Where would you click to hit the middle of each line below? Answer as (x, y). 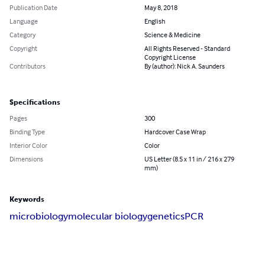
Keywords (27, 200)
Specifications (35, 103)
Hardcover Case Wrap (175, 132)
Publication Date (33, 8)
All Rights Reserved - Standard (187, 49)
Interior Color (28, 146)
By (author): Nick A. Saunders (185, 66)
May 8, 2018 (161, 8)
